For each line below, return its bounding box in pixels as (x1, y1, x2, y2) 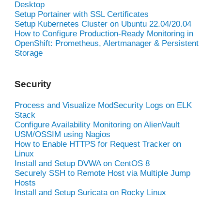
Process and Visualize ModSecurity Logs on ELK (15, 100, 192, 110)
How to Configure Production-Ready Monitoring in (15, 29, 193, 38)
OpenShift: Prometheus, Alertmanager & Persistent (15, 38, 199, 48)
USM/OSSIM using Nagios (15, 129, 110, 139)
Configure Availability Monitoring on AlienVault (15, 120, 180, 129)
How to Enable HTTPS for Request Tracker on (15, 139, 181, 149)
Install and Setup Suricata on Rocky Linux (15, 187, 166, 197)
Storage (15, 48, 43, 58)
